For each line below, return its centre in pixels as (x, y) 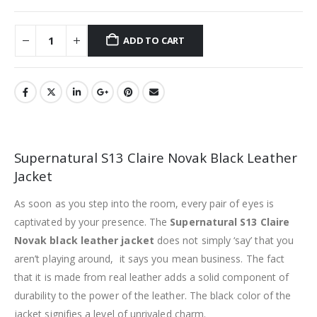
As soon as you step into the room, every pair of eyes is (144, 203)
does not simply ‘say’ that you (224, 240)
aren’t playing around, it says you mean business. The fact (150, 258)
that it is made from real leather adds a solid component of (152, 277)
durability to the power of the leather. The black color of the (153, 295)
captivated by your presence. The (92, 221)
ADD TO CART (154, 41)
